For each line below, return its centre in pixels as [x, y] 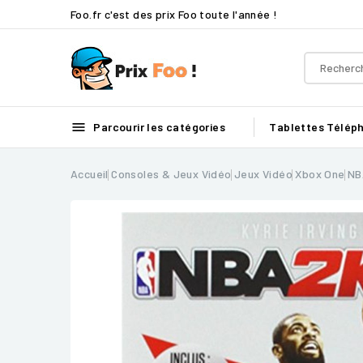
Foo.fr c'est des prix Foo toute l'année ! [174, 14]
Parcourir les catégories [158, 127]
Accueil [90, 174]
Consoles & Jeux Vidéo [171, 174]
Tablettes [297, 127]
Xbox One [320, 174]
